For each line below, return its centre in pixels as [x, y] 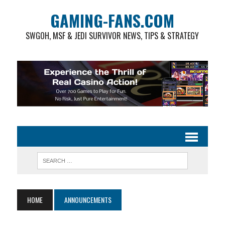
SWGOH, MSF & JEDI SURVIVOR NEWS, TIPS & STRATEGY [113, 36]
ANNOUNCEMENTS [88, 200]
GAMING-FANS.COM [113, 20]
